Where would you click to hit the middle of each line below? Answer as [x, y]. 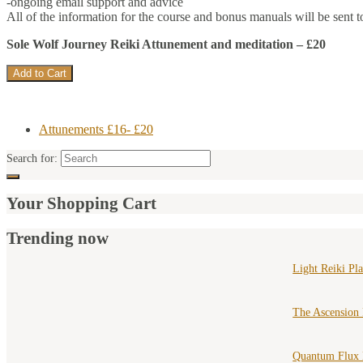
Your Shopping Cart [81, 204]
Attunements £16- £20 [96, 129]
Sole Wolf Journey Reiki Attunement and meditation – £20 [166, 44]
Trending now [58, 238]
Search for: [32, 158]
